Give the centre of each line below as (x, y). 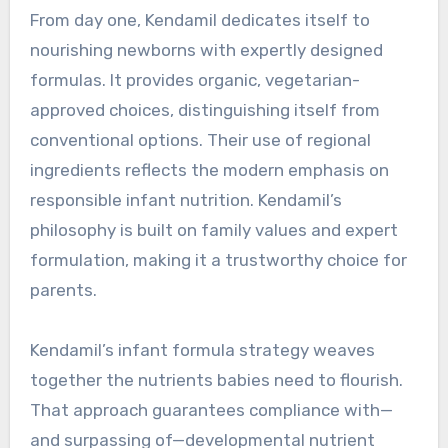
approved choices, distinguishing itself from (204, 109)
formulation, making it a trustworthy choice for (218, 259)
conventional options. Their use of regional (200, 139)
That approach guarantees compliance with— (211, 409)
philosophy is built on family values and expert (213, 229)
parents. (63, 289)
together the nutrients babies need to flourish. (216, 379)
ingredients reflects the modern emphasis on (209, 169)
